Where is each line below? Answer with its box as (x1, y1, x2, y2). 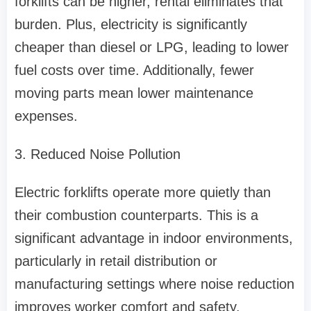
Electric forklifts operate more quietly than (15, 185, 271, 201)
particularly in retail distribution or (15, 253, 217, 269)
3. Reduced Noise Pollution (15, 146, 180, 162)
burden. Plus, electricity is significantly (15, 17, 247, 33)
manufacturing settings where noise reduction (15, 276, 294, 292)
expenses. (15, 108, 78, 124)
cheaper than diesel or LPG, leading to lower (15, 40, 289, 56)
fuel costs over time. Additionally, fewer (15, 62, 254, 78)
